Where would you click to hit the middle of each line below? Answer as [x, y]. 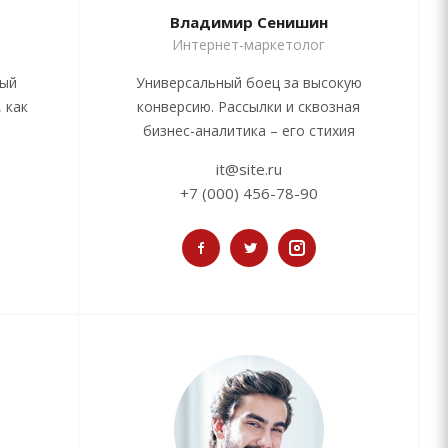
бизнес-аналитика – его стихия [248, 131]
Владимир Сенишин [248, 22]
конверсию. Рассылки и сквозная [248, 107]
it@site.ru [248, 169]
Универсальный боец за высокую [248, 83]
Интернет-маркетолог [248, 45]
